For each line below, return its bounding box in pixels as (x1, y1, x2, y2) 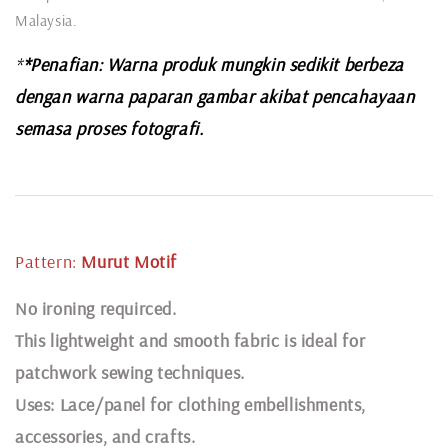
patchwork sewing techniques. (15, 360, 245, 384)
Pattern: (15, 249, 82, 273)
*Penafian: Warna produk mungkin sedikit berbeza (22, 52, 404, 76)
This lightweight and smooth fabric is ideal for (15, 328, 366, 352)
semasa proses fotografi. (15, 116, 204, 140)
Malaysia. (15, 10, 78, 30)
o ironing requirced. (27, 296, 177, 320)
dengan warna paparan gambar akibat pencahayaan (15, 84, 415, 108)
